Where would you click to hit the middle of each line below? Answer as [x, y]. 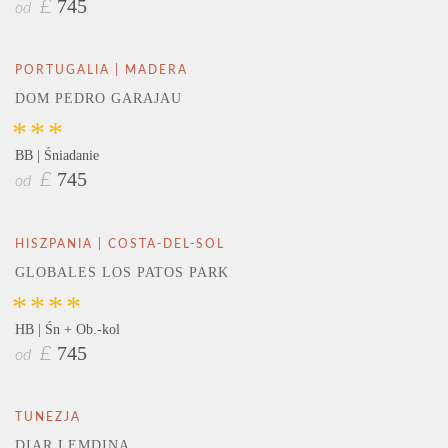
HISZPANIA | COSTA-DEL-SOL [120, 243]
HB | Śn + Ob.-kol [67, 329]
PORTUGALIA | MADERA [101, 70]
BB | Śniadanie [57, 156]
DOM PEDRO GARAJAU [98, 99]
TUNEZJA [48, 416]
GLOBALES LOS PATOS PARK [122, 272]
